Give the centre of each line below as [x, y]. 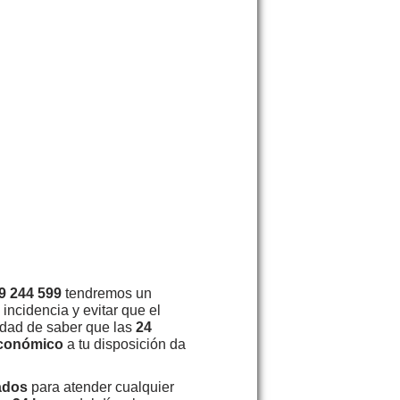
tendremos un [107, 293]
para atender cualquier [101, 387]
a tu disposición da [125, 344]
